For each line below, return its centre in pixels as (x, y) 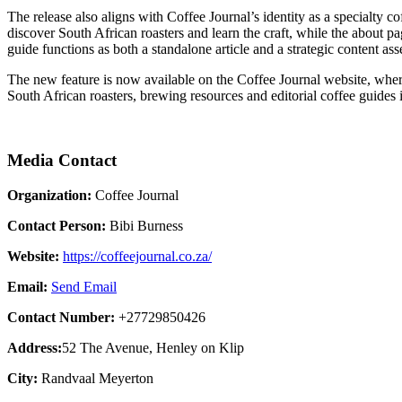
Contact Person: (57, 225)
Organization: (49, 195)
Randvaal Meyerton (96, 378)
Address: (35, 347)
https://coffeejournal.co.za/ (137, 256)
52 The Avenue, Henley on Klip (153, 347)
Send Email (84, 286)
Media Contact (62, 161)
